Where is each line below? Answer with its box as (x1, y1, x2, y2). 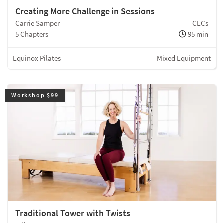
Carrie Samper (15, 18, 60, 28)
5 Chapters (15, 29, 48, 39)
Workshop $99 (11, 91, 59, 99)
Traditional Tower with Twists (15, 207, 130, 219)
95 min (186, 29, 208, 39)
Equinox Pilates (13, 53, 61, 63)
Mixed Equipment (157, 53, 211, 63)
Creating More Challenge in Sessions (15, 5, 155, 17)
